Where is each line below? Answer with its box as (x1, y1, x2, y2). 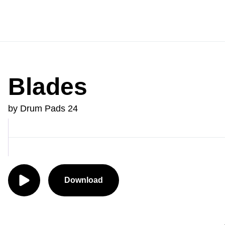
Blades (8, 73, 87, 100)
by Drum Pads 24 (8, 103, 78, 114)
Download (64, 176, 103, 184)
